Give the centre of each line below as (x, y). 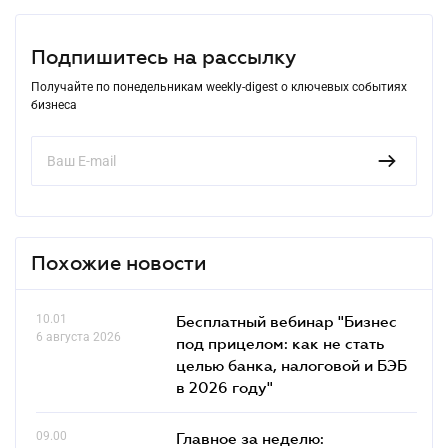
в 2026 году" (224, 386)
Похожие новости (119, 262)
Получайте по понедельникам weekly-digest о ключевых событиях (219, 86)
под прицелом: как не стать (280, 342)
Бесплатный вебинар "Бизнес (286, 320)
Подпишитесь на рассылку (163, 56)
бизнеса (54, 104)
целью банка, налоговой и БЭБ (291, 364)
